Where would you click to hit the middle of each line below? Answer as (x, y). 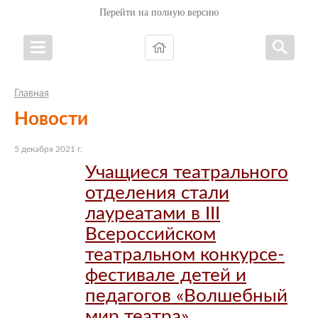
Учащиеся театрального (187, 172)
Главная (32, 93)
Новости (51, 119)
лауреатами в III (153, 213)
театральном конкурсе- (185, 254)
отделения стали (157, 193)
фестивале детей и (166, 275)
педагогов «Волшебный (186, 296)
